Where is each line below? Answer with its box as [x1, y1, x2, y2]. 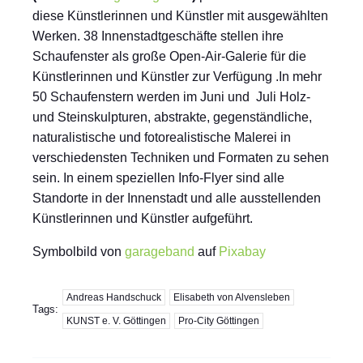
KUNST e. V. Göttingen [66, 315, 166, 327]
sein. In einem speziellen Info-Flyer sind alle [32, 171, 284, 185]
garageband [125, 245, 194, 258]
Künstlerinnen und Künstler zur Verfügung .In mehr [32, 70, 322, 83]
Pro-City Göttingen [178, 315, 259, 327]
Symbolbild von [32, 245, 125, 258]
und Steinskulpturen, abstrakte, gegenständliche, [32, 110, 312, 124]
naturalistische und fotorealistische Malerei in [32, 130, 291, 144]
